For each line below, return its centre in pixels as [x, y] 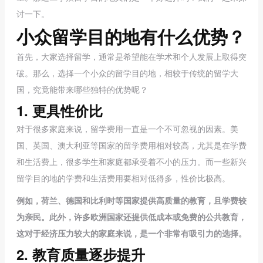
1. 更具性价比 [60, 110]
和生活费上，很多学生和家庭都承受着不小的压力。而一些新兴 [131, 161]
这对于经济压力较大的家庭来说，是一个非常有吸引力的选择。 [131, 233]
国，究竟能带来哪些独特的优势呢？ [82, 89]
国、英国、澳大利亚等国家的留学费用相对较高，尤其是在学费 [131, 145]
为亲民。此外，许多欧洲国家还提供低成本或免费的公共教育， [131, 217]
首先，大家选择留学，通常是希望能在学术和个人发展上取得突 [131, 56]
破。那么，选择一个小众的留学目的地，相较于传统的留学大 [127, 73]
